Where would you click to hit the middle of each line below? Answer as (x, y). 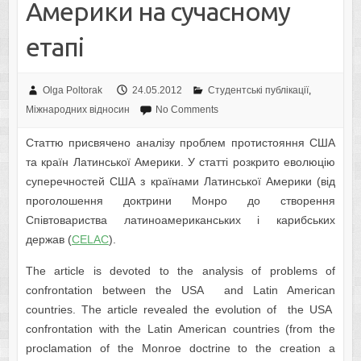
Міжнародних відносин (77, 110)
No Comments (187, 110)
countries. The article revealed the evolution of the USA (180, 310)
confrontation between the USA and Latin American (180, 290)
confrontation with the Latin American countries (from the (180, 329)
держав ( (48, 240)
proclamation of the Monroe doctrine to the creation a (180, 349)
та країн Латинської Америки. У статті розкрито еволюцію (180, 162)
